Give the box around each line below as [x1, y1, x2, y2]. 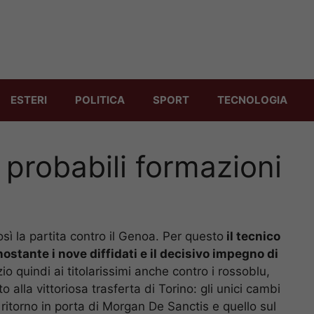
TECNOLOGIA [217, 93, 287, 107]
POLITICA [75, 93, 125, 107]
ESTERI [11, 93, 47, 107]
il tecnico [224, 228, 280, 243]
